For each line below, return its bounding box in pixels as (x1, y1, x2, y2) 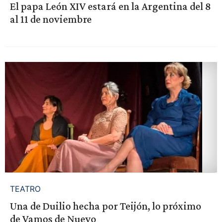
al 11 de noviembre (9, 13, 92, 26)
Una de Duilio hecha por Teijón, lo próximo (9, 200, 201, 213)
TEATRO (9, 184, 41, 194)
